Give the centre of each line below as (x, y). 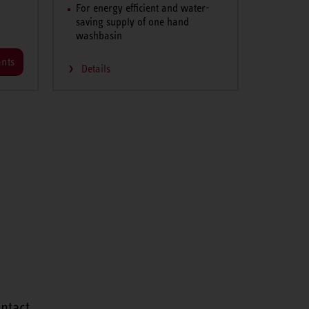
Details (96, 69)
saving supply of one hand (132, 21)
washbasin (99, 35)
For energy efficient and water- (142, 8)
